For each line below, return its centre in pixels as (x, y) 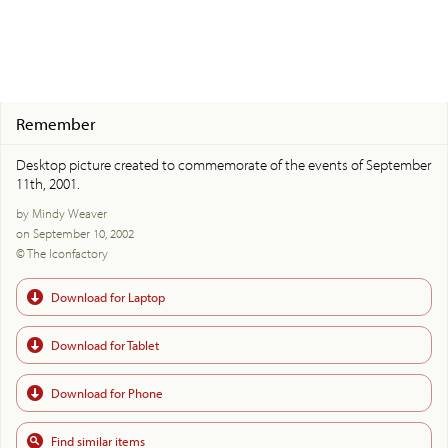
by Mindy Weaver (61, 212)
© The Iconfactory (62, 252)
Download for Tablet (105, 344)
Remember (56, 123)
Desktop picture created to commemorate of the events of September (223, 164)
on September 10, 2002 (75, 232)
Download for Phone (107, 392)
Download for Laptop (108, 296)
